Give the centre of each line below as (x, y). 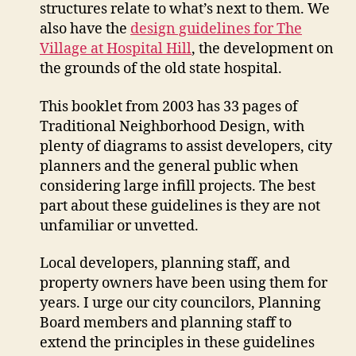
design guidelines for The (216, 29)
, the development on (263, 49)
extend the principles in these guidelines (177, 343)
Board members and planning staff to (166, 323)
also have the (85, 29)
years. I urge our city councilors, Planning (180, 303)
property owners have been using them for (184, 283)
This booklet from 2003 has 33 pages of (169, 106)
